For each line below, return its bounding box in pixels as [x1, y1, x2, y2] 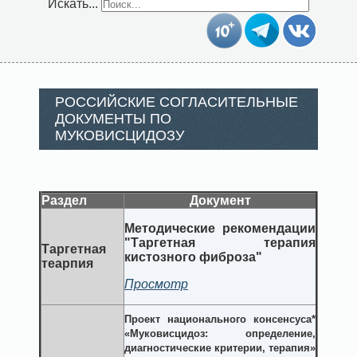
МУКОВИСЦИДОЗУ [55, 127, 184, 144]
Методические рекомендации [124, 222, 316, 236]
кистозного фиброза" [124, 250, 262, 265]
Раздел [41, 194, 87, 208]
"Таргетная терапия [124, 236, 316, 250]
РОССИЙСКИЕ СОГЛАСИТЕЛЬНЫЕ [55, 94, 298, 111]
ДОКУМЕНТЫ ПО [55, 111, 171, 127]
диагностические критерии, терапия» [124, 342, 316, 355]
